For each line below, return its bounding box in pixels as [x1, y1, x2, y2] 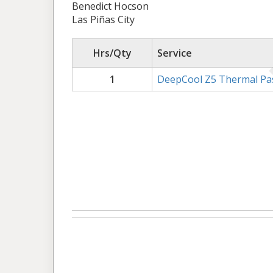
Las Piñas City [72, 13, 135, 26]
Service [157, 46, 192, 60]
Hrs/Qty [93, 46, 132, 60]
